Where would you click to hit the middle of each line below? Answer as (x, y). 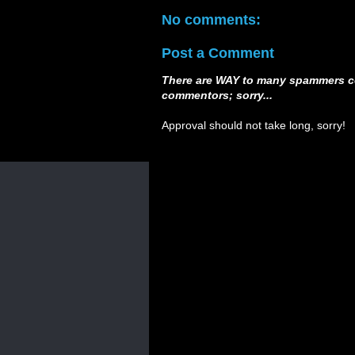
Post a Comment (218, 53)
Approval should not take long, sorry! (254, 125)
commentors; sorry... (217, 95)
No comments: (211, 20)
